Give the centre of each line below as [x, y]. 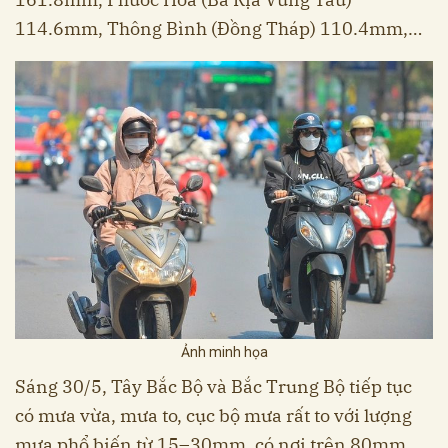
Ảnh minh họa [224, 352]
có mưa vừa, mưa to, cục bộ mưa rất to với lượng [213, 416]
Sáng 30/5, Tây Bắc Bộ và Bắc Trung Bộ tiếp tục [213, 387]
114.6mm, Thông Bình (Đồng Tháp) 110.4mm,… [218, 28]
